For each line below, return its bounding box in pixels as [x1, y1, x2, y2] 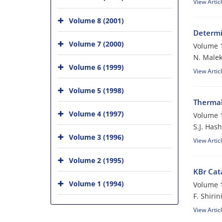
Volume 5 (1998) [69, 86, 124, 95]
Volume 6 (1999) [69, 62, 124, 72]
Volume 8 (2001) [69, 16, 124, 25]
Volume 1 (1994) [69, 179, 124, 188]
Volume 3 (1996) [69, 132, 124, 142]
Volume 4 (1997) [69, 109, 124, 118]
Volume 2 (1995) [69, 156, 124, 165]
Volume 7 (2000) [69, 39, 124, 49]
